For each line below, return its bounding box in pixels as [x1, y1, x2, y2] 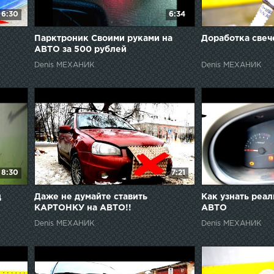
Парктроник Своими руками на [34, 35, 172, 43]
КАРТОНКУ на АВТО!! [34, 204, 131, 212]
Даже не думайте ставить [34, 193, 147, 201]
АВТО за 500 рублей [34, 46, 127, 54]
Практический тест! [34, 215, 123, 223]
